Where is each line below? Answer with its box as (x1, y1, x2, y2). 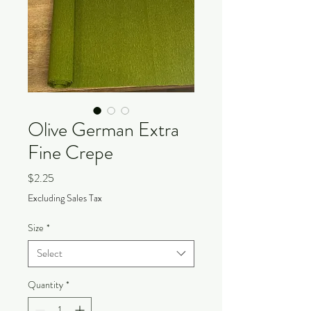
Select (37, 245, 62, 261)
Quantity (28, 277, 63, 292)
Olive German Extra (28, 115, 179, 144)
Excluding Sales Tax (28, 190, 102, 205)
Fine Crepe (28, 138, 113, 167)
